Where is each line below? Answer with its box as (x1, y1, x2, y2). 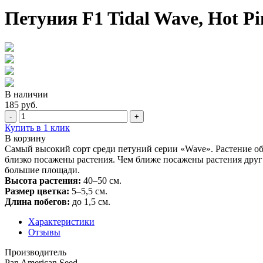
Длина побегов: (5, 196, 70, 207)
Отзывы (28, 227, 60, 237)
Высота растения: (5, 175, 81, 186)
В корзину (5, 133, 46, 143)
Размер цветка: (5, 186, 69, 196)
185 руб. (5, 99, 38, 110)
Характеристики (28, 216, 95, 227)
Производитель (5, 247, 66, 257)
